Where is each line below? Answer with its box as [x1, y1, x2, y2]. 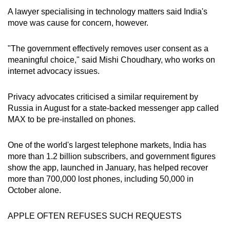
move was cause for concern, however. [8, 18, 148, 27]
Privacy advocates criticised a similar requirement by [8, 92, 198, 101]
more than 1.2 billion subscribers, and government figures [8, 151, 216, 161]
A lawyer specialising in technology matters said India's [8, 7, 207, 16]
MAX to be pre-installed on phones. [8, 114, 136, 124]
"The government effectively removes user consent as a [8, 44, 208, 53]
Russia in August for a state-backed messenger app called [8, 103, 219, 112]
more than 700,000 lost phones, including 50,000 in [8, 174, 194, 183]
